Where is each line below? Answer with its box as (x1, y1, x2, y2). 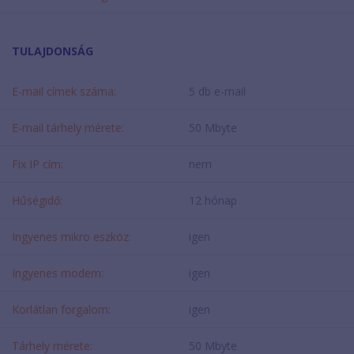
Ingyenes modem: (12, 265, 104, 281)
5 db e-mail (189, 83, 246, 99)
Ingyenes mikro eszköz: (12, 228, 131, 244)
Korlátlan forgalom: (12, 301, 111, 317)
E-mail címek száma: (12, 83, 116, 99)
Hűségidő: (12, 192, 62, 208)
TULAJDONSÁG (12, 43, 93, 58)
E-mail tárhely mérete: (12, 119, 124, 135)
